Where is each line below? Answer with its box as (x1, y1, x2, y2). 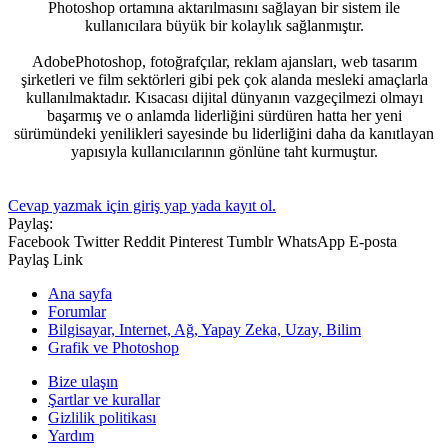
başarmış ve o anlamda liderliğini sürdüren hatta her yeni (46, 106, 402, 124)
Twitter (74, 232, 119, 250)
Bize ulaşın (48, 372, 118, 390)
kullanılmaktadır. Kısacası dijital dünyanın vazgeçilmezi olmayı (25, 88, 423, 106)
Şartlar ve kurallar (48, 390, 160, 408)
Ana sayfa (48, 284, 112, 302)
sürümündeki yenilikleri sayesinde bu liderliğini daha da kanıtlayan (14, 124, 434, 142)
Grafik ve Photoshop (48, 338, 179, 356)
